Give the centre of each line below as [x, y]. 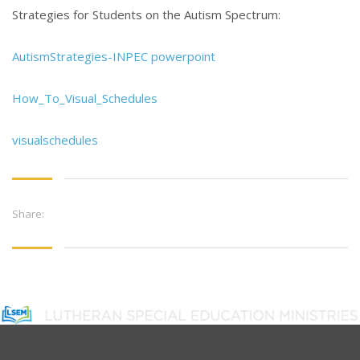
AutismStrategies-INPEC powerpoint [114, 57]
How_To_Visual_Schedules [85, 98]
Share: [28, 214]
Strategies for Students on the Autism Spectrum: [146, 15]
